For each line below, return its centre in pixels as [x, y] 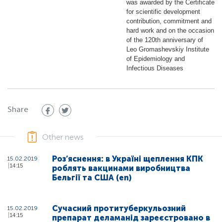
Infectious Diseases [156, 68]
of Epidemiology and [156, 59]
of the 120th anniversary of [165, 40]
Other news [63, 137]
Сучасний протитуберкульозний [119, 209]
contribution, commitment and [169, 21]
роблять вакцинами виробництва [121, 168]
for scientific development [163, 12]
